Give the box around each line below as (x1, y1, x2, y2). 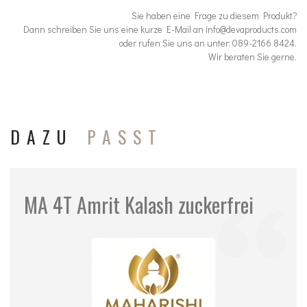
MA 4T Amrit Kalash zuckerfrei (24, 189, 254, 220)
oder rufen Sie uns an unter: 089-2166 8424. (119, 37, 297, 49)
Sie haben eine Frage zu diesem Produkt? (132, 10, 297, 22)
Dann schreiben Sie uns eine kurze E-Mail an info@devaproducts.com (23, 23, 297, 36)
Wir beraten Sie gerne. (208, 51, 297, 63)
